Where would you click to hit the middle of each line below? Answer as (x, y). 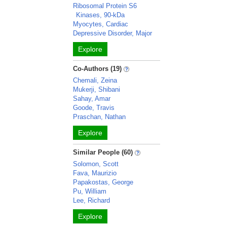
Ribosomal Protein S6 (105, 6)
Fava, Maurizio (95, 173)
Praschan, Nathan (100, 117)
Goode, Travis (94, 108)
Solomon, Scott (96, 164)
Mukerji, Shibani (97, 89)
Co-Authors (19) (98, 69)
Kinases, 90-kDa (101, 15)
